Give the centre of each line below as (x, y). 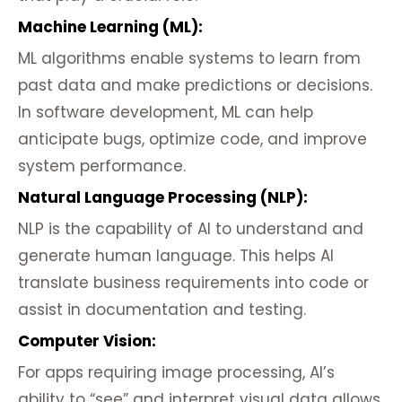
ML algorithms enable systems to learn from (189, 59)
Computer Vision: (87, 341)
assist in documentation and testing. (162, 310)
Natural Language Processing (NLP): (163, 198)
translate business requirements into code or (193, 283)
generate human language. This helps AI (176, 256)
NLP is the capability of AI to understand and (191, 229)
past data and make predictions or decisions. (195, 86)
